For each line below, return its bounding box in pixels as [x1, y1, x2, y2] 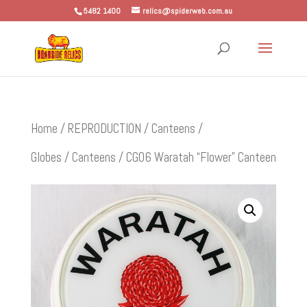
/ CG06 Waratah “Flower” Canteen [115, 149, 276, 165]
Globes [30, 149, 62, 165]
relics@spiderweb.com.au [143, 5, 233, 16]
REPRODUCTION [67, 121, 141, 136]
